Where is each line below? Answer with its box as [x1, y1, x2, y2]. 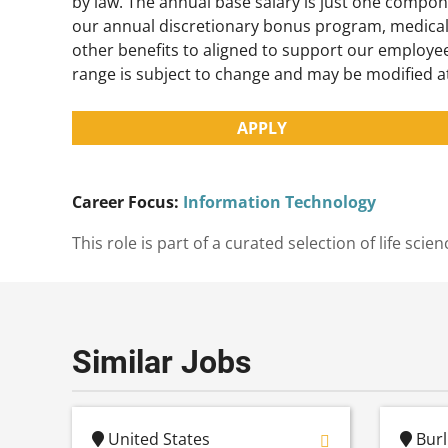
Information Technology [183, 190, 376, 213]
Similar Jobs [72, 342, 251, 381]
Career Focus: [72, 190, 179, 213]
